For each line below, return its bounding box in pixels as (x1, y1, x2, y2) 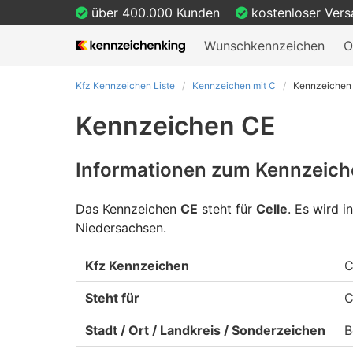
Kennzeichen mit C (192, 80, 276, 91)
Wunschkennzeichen (204, 38, 325, 54)
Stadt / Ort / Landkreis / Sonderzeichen (85, 322, 325, 338)
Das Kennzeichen (76, 201, 180, 217)
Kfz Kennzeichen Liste (76, 80, 175, 91)
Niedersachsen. (76, 220, 166, 236)
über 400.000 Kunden (91, 5, 220, 20)
